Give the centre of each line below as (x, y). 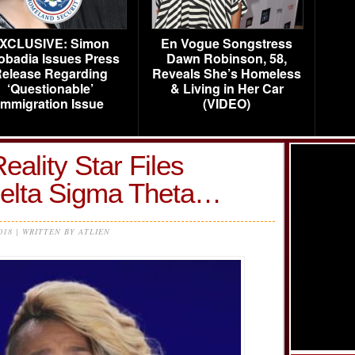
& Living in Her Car (227, 88)
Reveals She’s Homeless (227, 73)
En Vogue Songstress (227, 43)
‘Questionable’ (50, 88)
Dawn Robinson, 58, (227, 58)
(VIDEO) (227, 103)
